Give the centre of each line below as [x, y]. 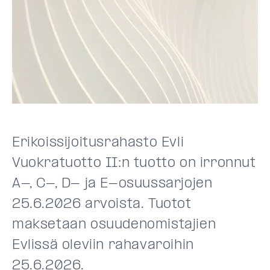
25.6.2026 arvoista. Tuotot [102, 204]
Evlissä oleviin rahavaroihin [103, 245]
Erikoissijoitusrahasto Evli [98, 143]
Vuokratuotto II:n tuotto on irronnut [134, 163]
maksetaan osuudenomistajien [114, 224]
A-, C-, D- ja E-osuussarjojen [112, 184]
